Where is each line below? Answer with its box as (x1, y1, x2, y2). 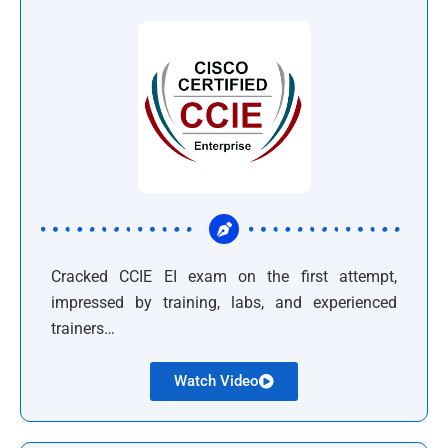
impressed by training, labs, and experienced (51, 293, 397, 312)
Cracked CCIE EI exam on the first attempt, (51, 267, 397, 286)
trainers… (51, 319, 115, 338)
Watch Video (174, 372, 259, 390)
